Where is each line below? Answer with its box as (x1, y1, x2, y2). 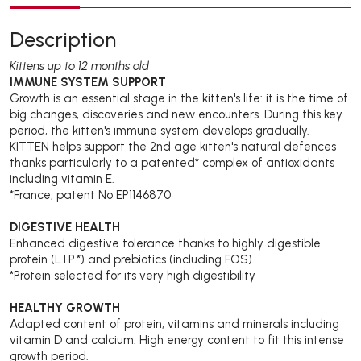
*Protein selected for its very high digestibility (10, 268, 255, 283)
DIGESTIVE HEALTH (10, 219, 120, 234)
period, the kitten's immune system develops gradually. (10, 122, 309, 138)
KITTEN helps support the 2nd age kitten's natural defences (10, 139, 336, 154)
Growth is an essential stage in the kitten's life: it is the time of (10, 90, 348, 106)
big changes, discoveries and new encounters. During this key (10, 106, 342, 122)
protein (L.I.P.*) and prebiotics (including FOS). (10, 251, 255, 267)
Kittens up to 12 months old (10, 58, 149, 73)
